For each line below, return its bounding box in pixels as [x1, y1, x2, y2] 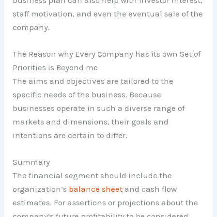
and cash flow [123, 184, 177, 194]
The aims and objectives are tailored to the [13, 76, 174, 86]
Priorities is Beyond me [13, 62, 98, 73]
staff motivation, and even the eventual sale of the [13, 8, 203, 18]
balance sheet [69, 184, 123, 194]
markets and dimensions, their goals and [13, 117, 169, 127]
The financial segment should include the [13, 170, 172, 181]
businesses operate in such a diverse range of [13, 103, 185, 113]
